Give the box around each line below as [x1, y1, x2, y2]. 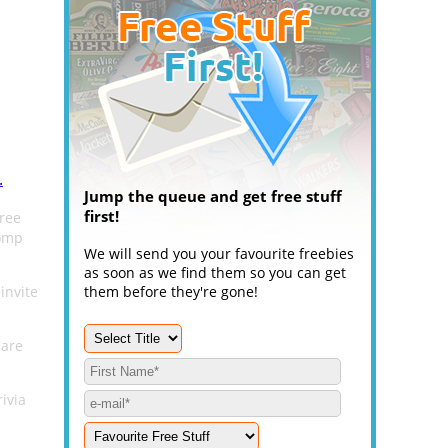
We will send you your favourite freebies [84, 244, 354, 263]
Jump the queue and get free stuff [84, 186, 342, 206]
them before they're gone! [84, 282, 258, 301]
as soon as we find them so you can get [84, 263, 346, 282]
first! [84, 206, 119, 226]
